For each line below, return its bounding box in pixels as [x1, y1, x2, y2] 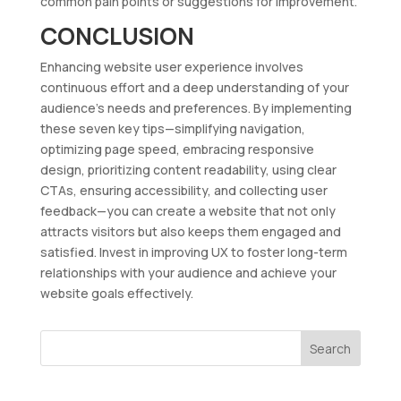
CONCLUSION [39, 19, 194, 52]
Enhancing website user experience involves [39, 57, 303, 75]
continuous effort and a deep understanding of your [39, 78, 349, 96]
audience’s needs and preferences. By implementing [39, 98, 352, 116]
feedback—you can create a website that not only [39, 201, 336, 219]
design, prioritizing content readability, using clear [39, 160, 337, 178]
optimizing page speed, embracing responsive [39, 140, 314, 158]
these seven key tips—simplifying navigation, [39, 119, 305, 137]
